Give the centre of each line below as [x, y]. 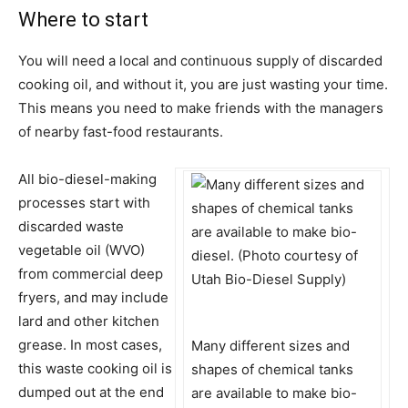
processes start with [84, 202]
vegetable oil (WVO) [82, 250]
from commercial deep [91, 273]
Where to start [83, 19]
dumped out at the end [91, 392]
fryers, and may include [93, 297]
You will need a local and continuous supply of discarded [200, 60]
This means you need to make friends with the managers [201, 107]
